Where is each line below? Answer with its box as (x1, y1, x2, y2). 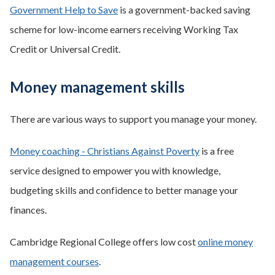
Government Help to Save (10, 4, 118, 15)
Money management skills (10, 78, 185, 96)
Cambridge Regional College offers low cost (10, 236, 198, 247)
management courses (10, 255, 99, 267)
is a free (199, 145, 234, 157)
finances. (10, 204, 47, 215)
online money (198, 236, 253, 247)
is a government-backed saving (118, 4, 250, 15)
